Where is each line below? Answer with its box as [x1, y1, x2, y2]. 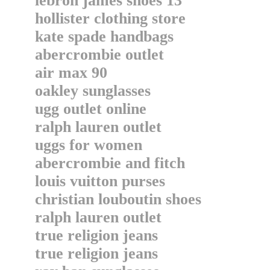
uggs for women [35, 136, 142, 154]
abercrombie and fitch [35, 154, 185, 172]
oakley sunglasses [35, 82, 151, 100]
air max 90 [35, 64, 107, 82]
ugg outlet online [35, 100, 146, 118]
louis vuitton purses [35, 172, 165, 190]
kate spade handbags [35, 28, 174, 46]
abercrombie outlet [35, 46, 164, 64]
